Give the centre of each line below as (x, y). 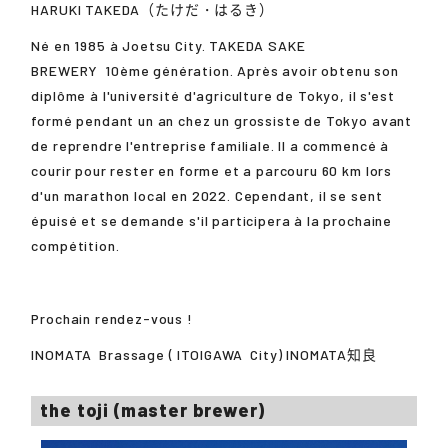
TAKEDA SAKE (257, 46)
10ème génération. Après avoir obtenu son (252, 71)
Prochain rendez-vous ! (112, 318)
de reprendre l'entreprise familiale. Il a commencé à (210, 146)
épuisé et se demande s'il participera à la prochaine (212, 221)
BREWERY (65, 71)
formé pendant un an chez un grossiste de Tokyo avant (222, 121)
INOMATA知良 (331, 355)
